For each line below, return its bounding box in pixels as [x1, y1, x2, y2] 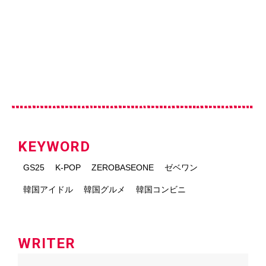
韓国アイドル [23, 184, 73, 194]
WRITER [18, 235, 75, 252]
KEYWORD [18, 138, 90, 155]
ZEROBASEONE [91, 162, 154, 172]
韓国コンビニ [136, 184, 186, 194]
